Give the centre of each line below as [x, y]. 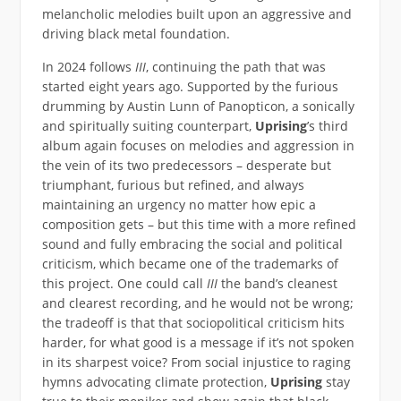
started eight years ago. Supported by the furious [190, 86]
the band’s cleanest [279, 283]
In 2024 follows [88, 66]
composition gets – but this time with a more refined [199, 224]
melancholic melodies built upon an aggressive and [196, 13]
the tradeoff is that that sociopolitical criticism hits [193, 322]
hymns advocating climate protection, [156, 381]
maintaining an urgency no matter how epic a [179, 204]
